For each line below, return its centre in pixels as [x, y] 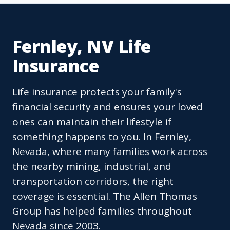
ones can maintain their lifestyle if [92, 122]
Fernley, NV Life [82, 46]
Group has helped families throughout [102, 211]
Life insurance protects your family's [97, 92]
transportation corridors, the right [93, 181]
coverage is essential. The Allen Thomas [105, 196]
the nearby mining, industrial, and [92, 167]
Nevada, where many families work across [110, 152]
